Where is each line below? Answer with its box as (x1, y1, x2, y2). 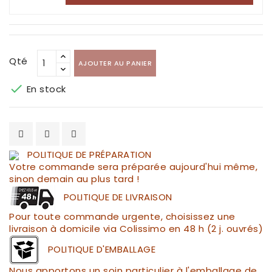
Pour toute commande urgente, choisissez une (9, 210, 236, 223)
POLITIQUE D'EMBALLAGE (47, 242, 155, 256)
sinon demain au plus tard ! (9, 172, 140, 186)
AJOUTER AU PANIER (78, 58, 152, 69)
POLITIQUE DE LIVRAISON (63, 191, 172, 204)
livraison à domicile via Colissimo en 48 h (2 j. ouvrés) (9, 222, 263, 236)
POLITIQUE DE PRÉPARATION (27, 148, 152, 161)
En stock (24, 83, 66, 96)
